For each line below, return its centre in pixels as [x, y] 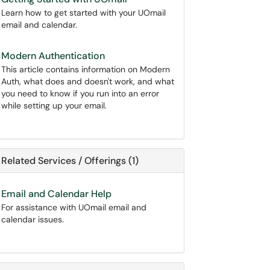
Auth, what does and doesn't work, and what [88, 81]
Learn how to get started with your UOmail [83, 13]
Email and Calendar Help [56, 194]
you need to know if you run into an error [80, 93]
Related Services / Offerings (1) [70, 161]
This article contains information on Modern [86, 69]
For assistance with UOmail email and [74, 207]
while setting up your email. [54, 105]
